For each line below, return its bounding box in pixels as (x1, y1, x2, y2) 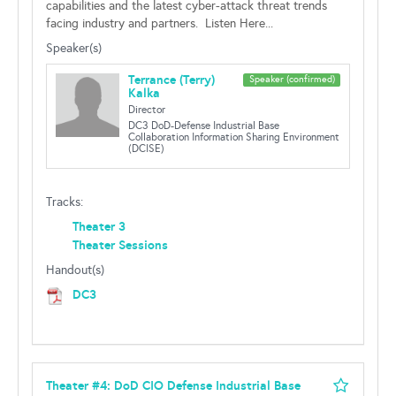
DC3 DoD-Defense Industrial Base (128, 119, 279, 132)
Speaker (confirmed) (248, 73, 335, 85)
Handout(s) (46, 263, 104, 278)
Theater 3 (72, 218, 126, 234)
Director (128, 103, 165, 116)
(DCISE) (128, 142, 164, 155)
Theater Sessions (72, 237, 168, 253)
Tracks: (46, 194, 83, 209)
